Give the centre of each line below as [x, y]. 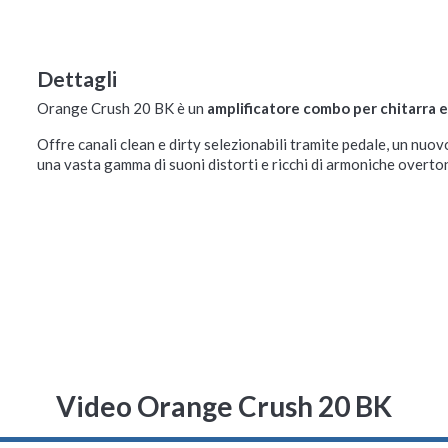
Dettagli [76, 78]
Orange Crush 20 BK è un [121, 107]
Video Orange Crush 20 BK [224, 406]
